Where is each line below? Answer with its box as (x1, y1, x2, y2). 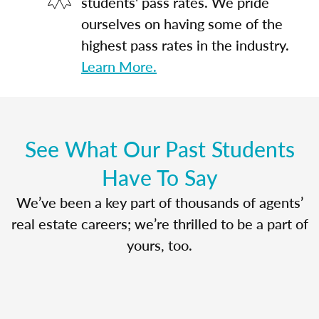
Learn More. (81, 56, 157, 76)
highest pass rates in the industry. (81, 34, 289, 55)
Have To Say (101, 162, 218, 192)
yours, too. (127, 234, 192, 255)
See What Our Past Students (24, 133, 295, 164)
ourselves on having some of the (81, 13, 283, 33)
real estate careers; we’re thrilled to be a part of (11, 213, 308, 234)
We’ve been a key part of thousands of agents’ (16, 192, 303, 212)
